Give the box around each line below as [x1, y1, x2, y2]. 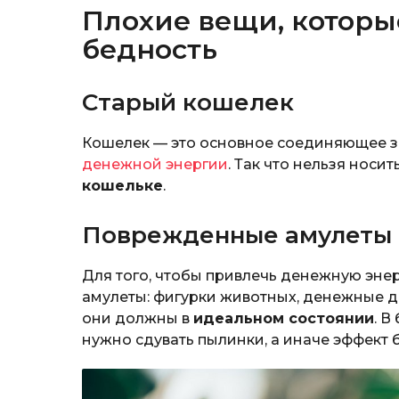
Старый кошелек [82, 88, 294, 118]
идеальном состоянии [193, 310, 374, 328]
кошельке [82, 177, 163, 195]
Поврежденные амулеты [82, 221, 392, 250]
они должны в [82, 310, 193, 328]
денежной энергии [82, 156, 228, 174]
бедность [82, 33, 217, 67]
